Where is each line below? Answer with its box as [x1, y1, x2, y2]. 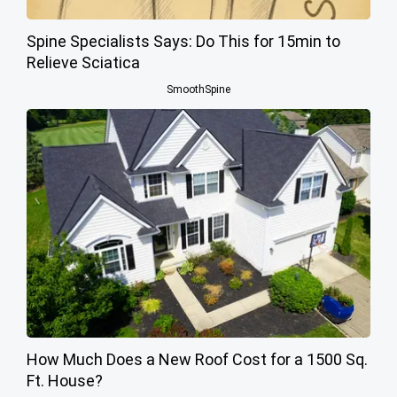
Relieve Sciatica [27, 52, 140, 72]
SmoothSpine [167, 82, 230, 96]
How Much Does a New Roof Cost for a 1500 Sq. [27, 349, 368, 369]
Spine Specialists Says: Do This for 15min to [27, 31, 340, 51]
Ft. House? [27, 370, 103, 390]
